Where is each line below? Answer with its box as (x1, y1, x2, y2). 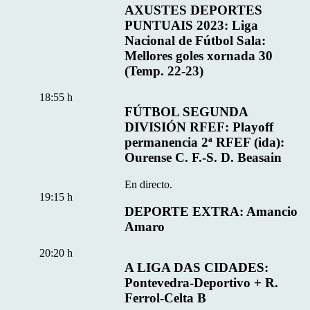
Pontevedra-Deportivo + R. (125, 275, 279, 291)
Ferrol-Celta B (125, 291, 207, 306)
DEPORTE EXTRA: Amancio (125, 203, 298, 219)
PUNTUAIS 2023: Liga (125, 17, 259, 33)
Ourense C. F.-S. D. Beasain (125, 150, 282, 165)
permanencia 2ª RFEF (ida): (125, 135, 285, 150)
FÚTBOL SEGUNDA (125, 104, 248, 120)
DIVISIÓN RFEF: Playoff (125, 120, 274, 135)
